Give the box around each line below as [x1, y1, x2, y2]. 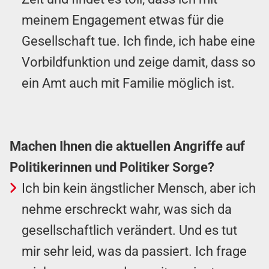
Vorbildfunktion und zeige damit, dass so [22, 54, 256, 70]
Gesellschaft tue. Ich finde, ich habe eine [22, 33, 255, 49]
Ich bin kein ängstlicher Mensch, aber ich [22, 180, 256, 196]
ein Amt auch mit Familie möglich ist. [22, 75, 235, 91]
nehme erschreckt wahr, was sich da [22, 201, 232, 217]
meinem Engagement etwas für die [22, 12, 224, 28]
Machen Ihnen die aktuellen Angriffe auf [10, 138, 245, 154]
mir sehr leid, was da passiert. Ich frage [22, 243, 247, 259]
